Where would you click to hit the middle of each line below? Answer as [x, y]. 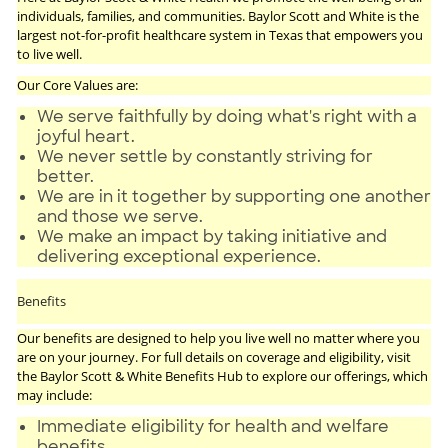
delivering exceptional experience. [178, 256]
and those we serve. [119, 216]
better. [65, 176]
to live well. [49, 53]
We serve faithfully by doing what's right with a [226, 116]
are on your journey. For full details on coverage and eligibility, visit [213, 356]
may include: [54, 394]
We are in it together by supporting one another [233, 196]
